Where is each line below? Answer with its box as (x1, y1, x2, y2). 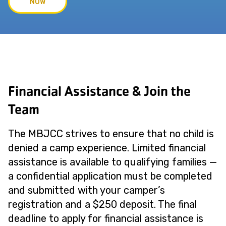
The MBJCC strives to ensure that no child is (8, 128, 214, 140)
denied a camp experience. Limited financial (8, 142, 206, 154)
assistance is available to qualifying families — (8, 156, 217, 168)
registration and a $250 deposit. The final (8, 198, 197, 210)
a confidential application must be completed (8, 170, 212, 182)
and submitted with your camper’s (8, 184, 165, 196)
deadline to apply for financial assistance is (8, 212, 203, 224)
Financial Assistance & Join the (8, 82, 191, 100)
